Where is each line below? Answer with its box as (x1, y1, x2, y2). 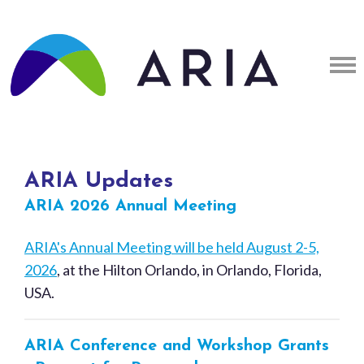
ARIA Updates (24, 171, 173, 193)
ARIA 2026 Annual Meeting (24, 198, 236, 214)
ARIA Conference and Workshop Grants (24, 338, 329, 354)
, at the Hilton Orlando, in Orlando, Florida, (57, 261, 322, 279)
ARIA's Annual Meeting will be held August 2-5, (24, 238, 319, 256)
